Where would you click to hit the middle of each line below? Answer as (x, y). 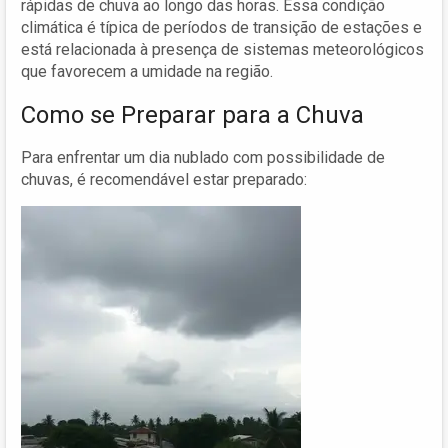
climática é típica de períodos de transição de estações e (221, 27)
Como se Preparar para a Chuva (192, 114)
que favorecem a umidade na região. (147, 71)
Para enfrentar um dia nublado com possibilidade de (203, 157)
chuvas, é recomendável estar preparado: (164, 179)
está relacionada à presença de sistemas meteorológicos (222, 49)
